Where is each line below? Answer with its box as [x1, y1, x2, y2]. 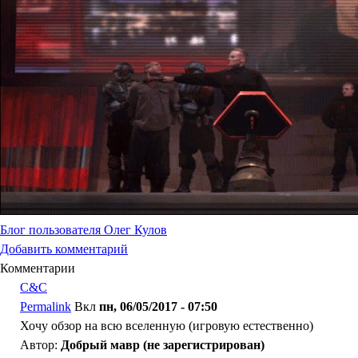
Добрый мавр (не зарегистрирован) [61, 338, 265, 352]
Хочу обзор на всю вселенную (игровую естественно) [20, 319, 313, 332]
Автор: [20, 338, 61, 352]
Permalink [20, 300, 71, 313]
